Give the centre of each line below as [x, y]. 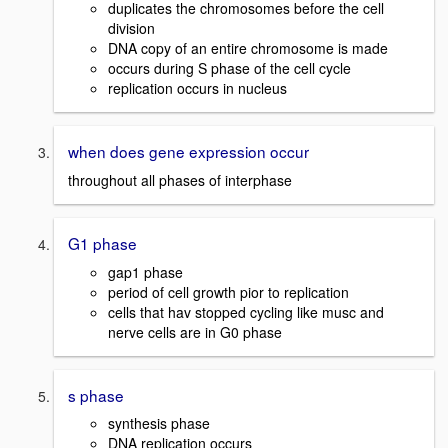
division [131, 28]
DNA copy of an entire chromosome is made [248, 48]
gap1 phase [145, 271]
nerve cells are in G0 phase [195, 331]
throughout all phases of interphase [180, 180]
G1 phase [102, 243]
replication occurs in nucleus [197, 88]
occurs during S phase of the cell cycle [229, 68]
